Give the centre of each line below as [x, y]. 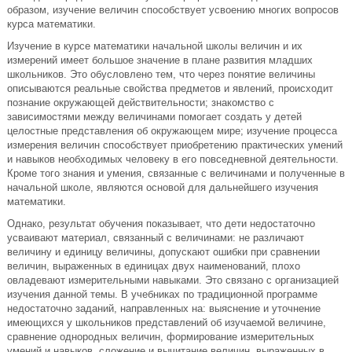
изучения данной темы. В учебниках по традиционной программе [162, 294]
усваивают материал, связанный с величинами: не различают [156, 238]
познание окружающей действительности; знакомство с [141, 103]
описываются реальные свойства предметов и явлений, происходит [170, 88]
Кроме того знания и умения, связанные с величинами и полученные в [176, 173]
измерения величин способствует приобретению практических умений [175, 145]
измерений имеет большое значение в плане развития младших [160, 60]
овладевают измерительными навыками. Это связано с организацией [173, 280]
